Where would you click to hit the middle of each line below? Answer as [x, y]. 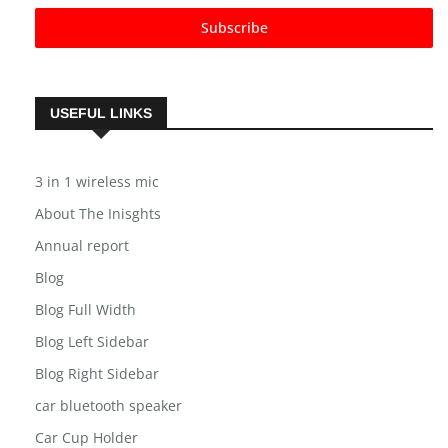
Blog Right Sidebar [97, 374]
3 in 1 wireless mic [97, 182]
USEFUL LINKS [101, 113]
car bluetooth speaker [108, 406]
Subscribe [234, 28]
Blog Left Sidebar [92, 342]
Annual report [82, 246]
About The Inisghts [98, 214]
